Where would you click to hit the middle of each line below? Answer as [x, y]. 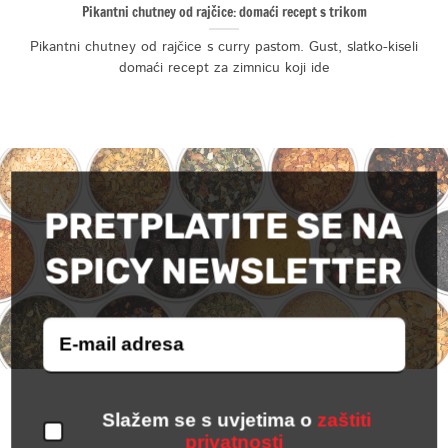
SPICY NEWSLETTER [224, 271]
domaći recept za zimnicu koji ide [224, 67]
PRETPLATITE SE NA [224, 226]
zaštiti [344, 420]
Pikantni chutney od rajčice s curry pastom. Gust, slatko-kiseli [224, 46]
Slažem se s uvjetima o [207, 420]
